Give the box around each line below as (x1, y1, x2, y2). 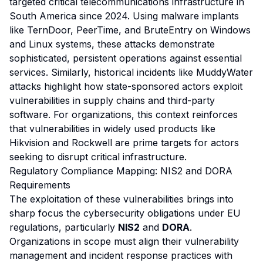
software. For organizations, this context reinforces (9, 109, 238, 120)
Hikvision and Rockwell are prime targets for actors (9, 137, 239, 149)
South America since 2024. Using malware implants (9, 10, 239, 22)
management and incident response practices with (9, 249, 232, 261)
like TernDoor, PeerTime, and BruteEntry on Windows (9, 24, 251, 36)
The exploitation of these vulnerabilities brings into (9, 193, 234, 205)
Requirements (9, 179, 70, 191)
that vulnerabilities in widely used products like (9, 123, 215, 134)
